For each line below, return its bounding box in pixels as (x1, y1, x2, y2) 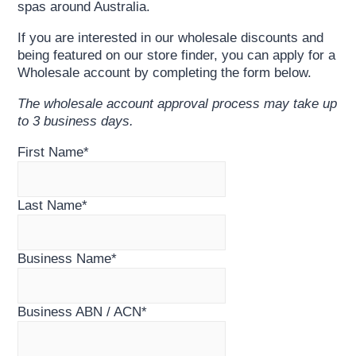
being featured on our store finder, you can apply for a (17, 48, 336, 63)
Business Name (17, 251, 112, 266)
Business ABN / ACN (17, 304, 142, 319)
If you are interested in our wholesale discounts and (17, 30, 324, 45)
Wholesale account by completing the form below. (17, 65, 312, 80)
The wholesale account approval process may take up (17, 96, 338, 111)
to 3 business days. (17, 114, 134, 129)
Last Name (17, 198, 83, 213)
